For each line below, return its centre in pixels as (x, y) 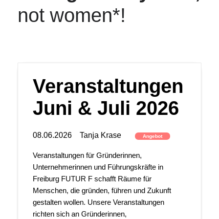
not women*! (71, 15)
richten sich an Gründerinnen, (79, 214)
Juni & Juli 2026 (106, 108)
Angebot (152, 136)
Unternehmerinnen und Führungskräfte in (98, 167)
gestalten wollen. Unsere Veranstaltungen (98, 202)
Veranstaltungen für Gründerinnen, (87, 155)
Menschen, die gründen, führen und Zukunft (102, 190)
